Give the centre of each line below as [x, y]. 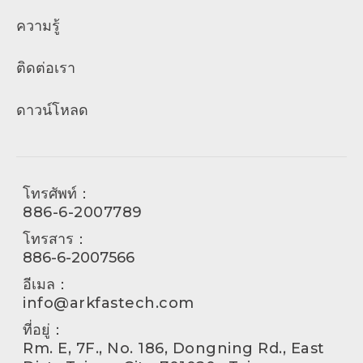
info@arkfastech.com [109, 303]
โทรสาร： [56, 239]
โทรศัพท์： [57, 193]
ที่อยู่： [44, 329]
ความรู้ [38, 26]
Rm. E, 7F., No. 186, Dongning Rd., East [174, 348]
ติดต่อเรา [46, 68]
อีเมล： [46, 284]
